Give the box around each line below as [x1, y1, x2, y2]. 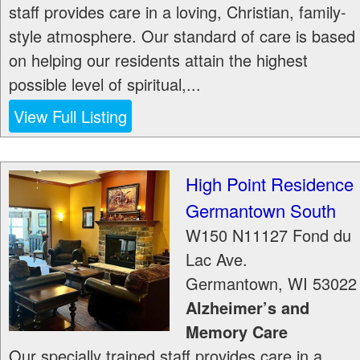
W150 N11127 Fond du [186, 223, 351, 247]
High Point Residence [186, 171, 354, 196]
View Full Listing [14, 104, 127, 128]
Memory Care [186, 320, 288, 343]
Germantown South [186, 198, 336, 223]
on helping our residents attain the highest [9, 48, 308, 72]
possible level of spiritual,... [9, 72, 201, 96]
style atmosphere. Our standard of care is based [9, 24, 355, 47]
